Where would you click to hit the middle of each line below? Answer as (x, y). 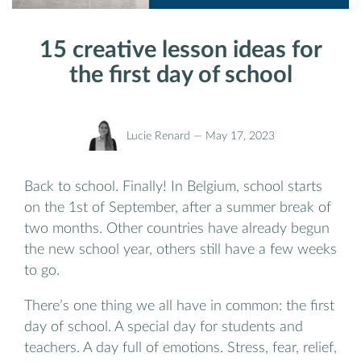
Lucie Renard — (166, 136)
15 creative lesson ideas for (180, 51)
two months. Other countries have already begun (177, 229)
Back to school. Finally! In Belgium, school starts (173, 187)
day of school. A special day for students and (164, 326)
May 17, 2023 (240, 136)
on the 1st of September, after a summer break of (178, 208)
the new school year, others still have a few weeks (180, 250)
